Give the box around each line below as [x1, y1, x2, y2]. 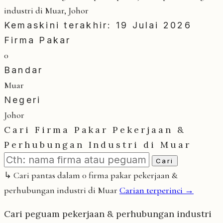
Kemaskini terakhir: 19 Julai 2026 [4, 19, 192, 30]
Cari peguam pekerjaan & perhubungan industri [4, 208, 212, 220]
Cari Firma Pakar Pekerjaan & [4, 123, 186, 135]
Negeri [4, 94, 41, 105]
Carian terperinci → [119, 184, 194, 196]
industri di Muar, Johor [4, 4, 89, 16]
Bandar [4, 64, 43, 75]
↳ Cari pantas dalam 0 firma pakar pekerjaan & [4, 169, 178, 181]
